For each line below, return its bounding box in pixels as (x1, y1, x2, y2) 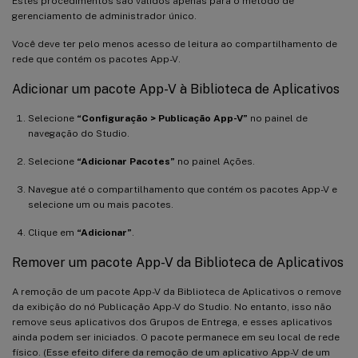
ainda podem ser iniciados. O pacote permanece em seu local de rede (12, 331, 340, 343)
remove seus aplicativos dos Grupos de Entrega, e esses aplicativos (12, 316, 332, 328)
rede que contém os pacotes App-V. (12, 53, 181, 65)
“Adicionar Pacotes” (77, 155, 175, 167)
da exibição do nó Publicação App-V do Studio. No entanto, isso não (12, 300, 332, 312)
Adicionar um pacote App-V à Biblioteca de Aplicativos (12, 81, 340, 97)
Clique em (28, 226, 77, 238)
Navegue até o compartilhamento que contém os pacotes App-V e (28, 183, 337, 195)
